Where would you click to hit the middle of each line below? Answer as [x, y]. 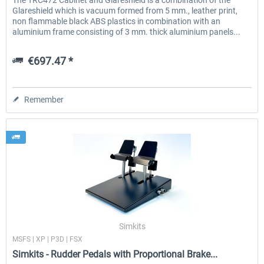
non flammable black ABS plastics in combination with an [117, 22]
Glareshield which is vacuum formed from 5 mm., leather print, [125, 11]
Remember [44, 100]
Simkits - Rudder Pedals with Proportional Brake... [115, 254]
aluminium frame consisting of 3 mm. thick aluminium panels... [127, 32]
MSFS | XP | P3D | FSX [48, 239]
